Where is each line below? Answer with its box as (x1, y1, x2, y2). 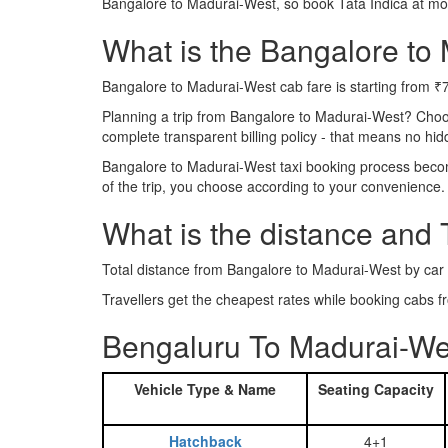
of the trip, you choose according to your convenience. (102, 176, 445, 196)
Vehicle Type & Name (134, 379, 276, 399)
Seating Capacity (318, 379, 434, 399)
